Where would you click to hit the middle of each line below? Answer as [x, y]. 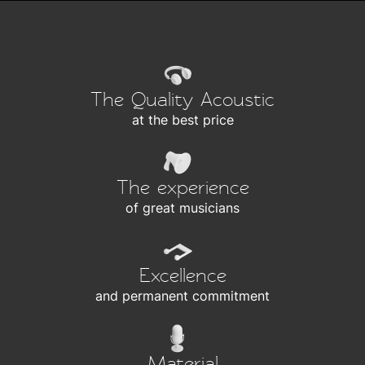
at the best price [182, 119]
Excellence [182, 275]
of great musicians [182, 207]
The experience [182, 187]
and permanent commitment [182, 295]
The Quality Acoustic [182, 99]
